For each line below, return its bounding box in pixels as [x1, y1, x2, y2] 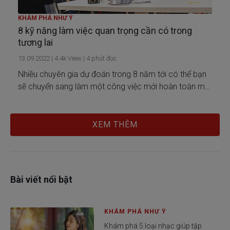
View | [66, 54, 85, 63]
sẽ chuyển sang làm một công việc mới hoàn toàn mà [18, 82, 209, 92]
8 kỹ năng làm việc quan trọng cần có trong [18, 25, 192, 36]
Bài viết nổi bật [10, 174, 72, 185]
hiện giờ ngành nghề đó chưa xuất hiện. [18, 94, 155, 104]
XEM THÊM [92, 120, 138, 130]
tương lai [18, 37, 53, 48]
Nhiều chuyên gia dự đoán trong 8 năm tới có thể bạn [18, 69, 206, 80]
